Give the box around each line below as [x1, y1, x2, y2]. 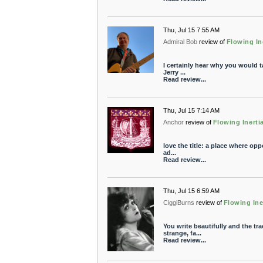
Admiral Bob [163, 38, 197, 46]
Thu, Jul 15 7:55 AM [163, 26, 220, 34]
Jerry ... [163, 69, 186, 76]
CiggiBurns [163, 199, 194, 207]
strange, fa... [163, 230, 201, 237]
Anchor [163, 119, 184, 126]
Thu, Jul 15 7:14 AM [163, 107, 220, 114]
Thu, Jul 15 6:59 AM [163, 187, 220, 195]
